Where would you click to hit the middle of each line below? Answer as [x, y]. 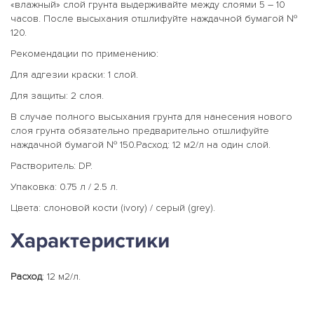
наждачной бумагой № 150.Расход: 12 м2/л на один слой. [142, 144]
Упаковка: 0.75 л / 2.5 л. [66, 186]
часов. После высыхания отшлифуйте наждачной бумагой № [154, 18]
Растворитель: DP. [53, 165]
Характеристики [90, 240]
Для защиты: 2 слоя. [57, 95]
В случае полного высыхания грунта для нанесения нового [151, 116]
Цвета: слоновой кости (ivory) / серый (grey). [114, 207]
